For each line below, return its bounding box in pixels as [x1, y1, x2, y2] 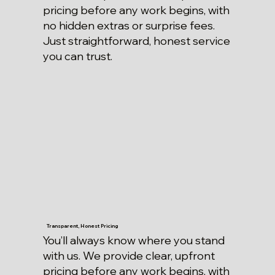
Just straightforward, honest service [42, 34, 230, 48]
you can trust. [42, 49, 112, 64]
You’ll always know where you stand [42, 233, 225, 247]
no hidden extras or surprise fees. [42, 18, 215, 33]
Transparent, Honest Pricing [47, 223, 118, 230]
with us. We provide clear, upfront [42, 248, 215, 263]
